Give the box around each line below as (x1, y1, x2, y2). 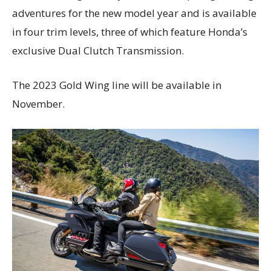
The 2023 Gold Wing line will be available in (12, 77, 221, 92)
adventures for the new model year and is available (12, 5, 256, 20)
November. (12, 96, 65, 111)
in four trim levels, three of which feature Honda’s (12, 24, 247, 39)
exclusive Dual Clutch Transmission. (12, 43, 184, 57)
